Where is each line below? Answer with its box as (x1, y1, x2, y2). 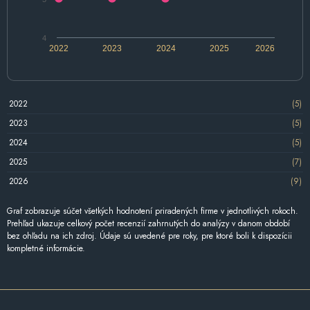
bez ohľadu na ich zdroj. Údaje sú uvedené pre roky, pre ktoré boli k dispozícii (7, 229, 292, 242)
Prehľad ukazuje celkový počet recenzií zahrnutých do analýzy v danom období (7, 217, 290, 230)
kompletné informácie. (7, 241, 85, 255)
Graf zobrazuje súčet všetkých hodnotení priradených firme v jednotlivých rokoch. (7, 204, 298, 217)
